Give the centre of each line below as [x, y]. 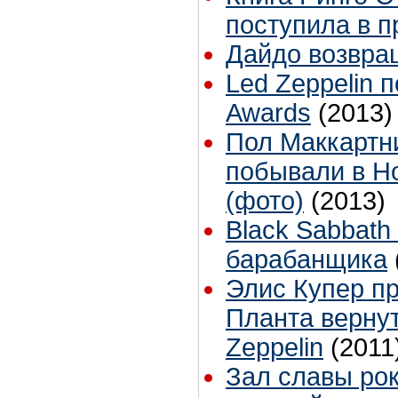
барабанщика [306, 260]
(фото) [265, 201]
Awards [268, 113]
